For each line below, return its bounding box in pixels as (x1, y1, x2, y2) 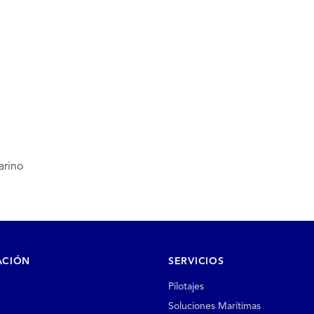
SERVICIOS (168, 256, 224, 266)
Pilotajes (168, 281, 204, 292)
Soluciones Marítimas (168, 301, 261, 311)
